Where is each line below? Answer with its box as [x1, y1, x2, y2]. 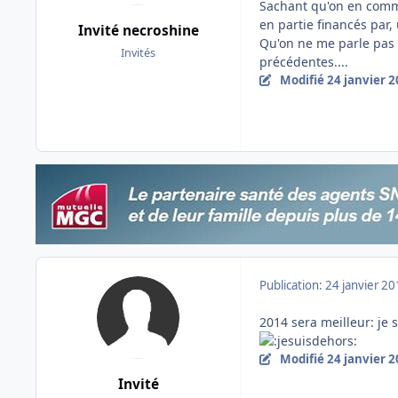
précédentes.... [259, 52, 348, 70]
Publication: [259, 276, 325, 293]
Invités [121, 45, 155, 61]
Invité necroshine [77, 21, 199, 41]
